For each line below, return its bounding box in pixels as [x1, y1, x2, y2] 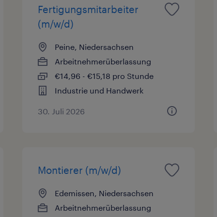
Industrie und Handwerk [55, 85, 144, 95]
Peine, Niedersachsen [55, 42, 134, 51]
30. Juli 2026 [38, 106, 85, 116]
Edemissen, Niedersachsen [55, 188, 154, 198]
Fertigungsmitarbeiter [38, 3, 139, 15]
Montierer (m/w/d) [38, 164, 122, 176]
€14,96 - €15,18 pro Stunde [55, 71, 154, 80]
